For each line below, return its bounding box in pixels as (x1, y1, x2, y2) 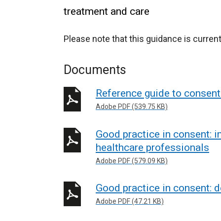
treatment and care (64, 5, 149, 17)
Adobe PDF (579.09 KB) (96, 156, 168, 165)
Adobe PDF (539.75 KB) (96, 103, 168, 110)
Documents (64, 63, 126, 77)
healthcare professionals (96, 141, 209, 153)
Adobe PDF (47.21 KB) (96, 197, 164, 205)
